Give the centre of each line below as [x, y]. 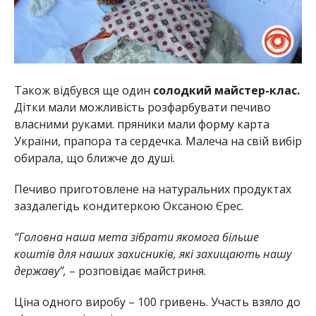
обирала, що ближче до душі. [94, 158]
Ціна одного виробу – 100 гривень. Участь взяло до [157, 302]
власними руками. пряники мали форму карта [141, 124]
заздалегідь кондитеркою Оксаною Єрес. [128, 206]
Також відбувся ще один [83, 90]
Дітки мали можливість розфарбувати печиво [142, 107]
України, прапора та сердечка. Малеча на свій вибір [158, 141]
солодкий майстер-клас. [226, 90]
